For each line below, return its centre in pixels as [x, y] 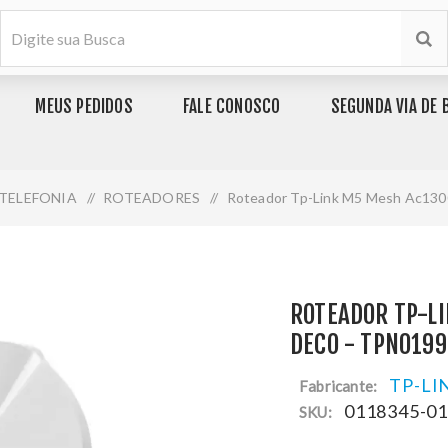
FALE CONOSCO [232, 106]
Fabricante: [338, 386]
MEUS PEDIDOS [84, 106]
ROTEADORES [152, 197]
